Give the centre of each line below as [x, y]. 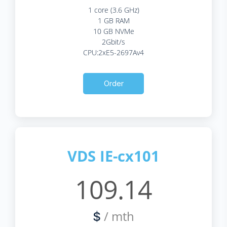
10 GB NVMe [113, 31]
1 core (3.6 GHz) [113, 10]
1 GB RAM [113, 20]
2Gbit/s [113, 42]
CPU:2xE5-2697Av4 [113, 52]
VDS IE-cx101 [113, 156]
